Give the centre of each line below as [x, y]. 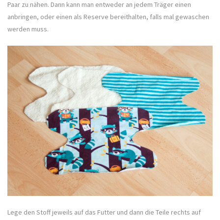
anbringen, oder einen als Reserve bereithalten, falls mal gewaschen [108, 16]
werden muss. [28, 29]
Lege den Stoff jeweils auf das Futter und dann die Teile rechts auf [104, 212]
